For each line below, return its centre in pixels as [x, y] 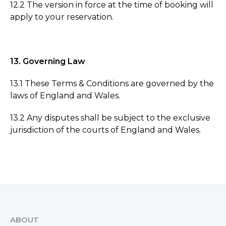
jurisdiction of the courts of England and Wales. [105, 130]
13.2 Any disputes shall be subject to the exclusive [110, 118]
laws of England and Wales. [65, 95]
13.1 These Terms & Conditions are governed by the [112, 83]
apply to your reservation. [62, 17]
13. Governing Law [48, 61]
